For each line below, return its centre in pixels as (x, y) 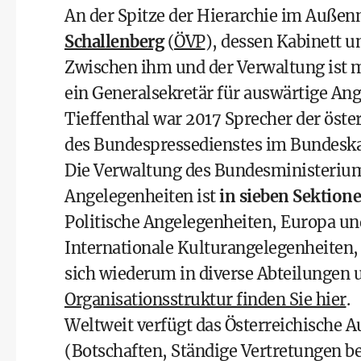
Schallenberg (114, 41)
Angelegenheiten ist (142, 196)
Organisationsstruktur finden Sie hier (205, 299)
